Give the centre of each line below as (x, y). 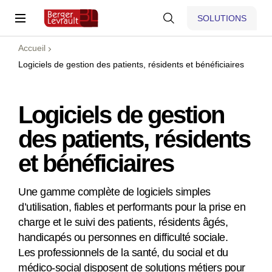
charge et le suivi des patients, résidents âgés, (123, 222)
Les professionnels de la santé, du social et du (123, 253)
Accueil (32, 48)
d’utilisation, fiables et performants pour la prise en (132, 207)
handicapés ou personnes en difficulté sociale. (123, 237)
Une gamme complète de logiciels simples (114, 192)
